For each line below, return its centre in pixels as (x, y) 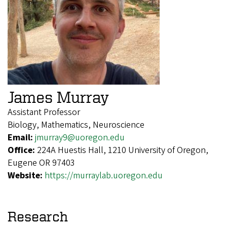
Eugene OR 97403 (41, 163)
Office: (22, 150)
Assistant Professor (44, 112)
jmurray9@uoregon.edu (80, 138)
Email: (21, 138)
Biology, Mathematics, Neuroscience (76, 125)
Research (38, 216)
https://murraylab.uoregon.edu (104, 176)
